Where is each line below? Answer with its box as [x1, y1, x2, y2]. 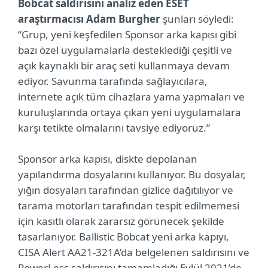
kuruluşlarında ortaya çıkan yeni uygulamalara [18, 105, 241, 119]
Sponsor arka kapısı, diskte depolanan [18, 152, 197, 166]
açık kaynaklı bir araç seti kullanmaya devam [18, 59, 230, 72]
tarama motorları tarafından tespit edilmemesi [18, 199, 239, 212]
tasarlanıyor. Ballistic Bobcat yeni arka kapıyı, [18, 230, 229, 243]
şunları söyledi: [160, 12, 234, 26]
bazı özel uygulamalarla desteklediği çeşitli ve [18, 43, 232, 57]
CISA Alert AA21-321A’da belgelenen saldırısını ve [18, 245, 249, 259]
